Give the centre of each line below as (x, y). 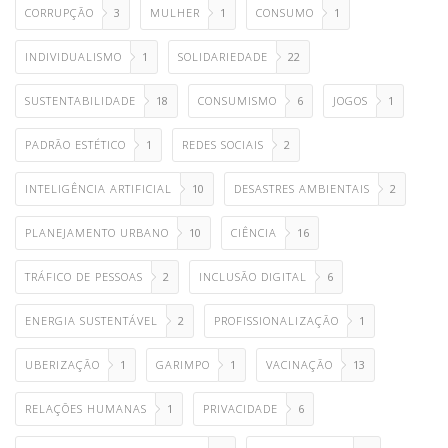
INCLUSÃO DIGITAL (253, 277)
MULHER (175, 13)
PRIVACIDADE (240, 409)
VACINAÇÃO (299, 365)
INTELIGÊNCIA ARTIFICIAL (98, 189)
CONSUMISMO (237, 101)
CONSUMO (285, 13)
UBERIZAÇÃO (62, 365)
